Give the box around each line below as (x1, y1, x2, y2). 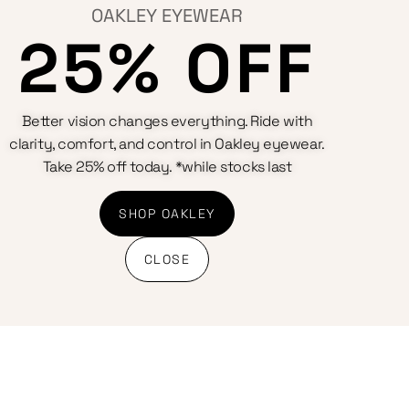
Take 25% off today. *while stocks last (42, 156, 292, 176)
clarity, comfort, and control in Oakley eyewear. (9, 133, 325, 153)
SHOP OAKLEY (119, 205, 215, 223)
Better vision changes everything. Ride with (21, 110, 313, 131)
